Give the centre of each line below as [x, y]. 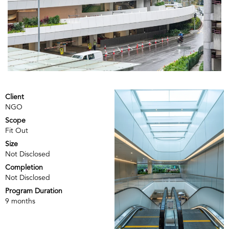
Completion [24, 167]
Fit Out [17, 131]
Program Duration [34, 191]
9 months [20, 201]
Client [15, 97]
